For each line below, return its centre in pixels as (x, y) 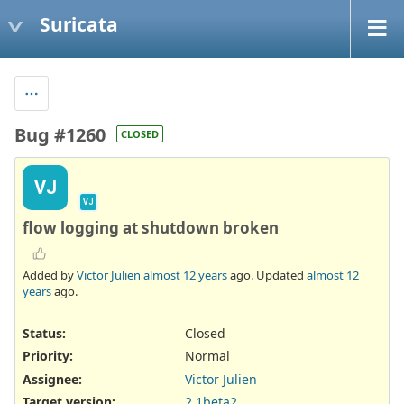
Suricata (79, 24)
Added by (50, 275)
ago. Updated (267, 275)
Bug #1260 (60, 134)
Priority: (48, 356)
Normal (207, 356)
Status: (44, 334)
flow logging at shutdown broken (151, 227)
